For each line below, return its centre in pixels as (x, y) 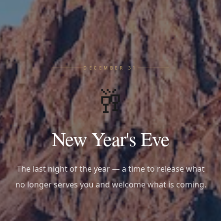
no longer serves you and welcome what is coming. (110, 184)
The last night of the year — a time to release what (110, 168)
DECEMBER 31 (110, 68)
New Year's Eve (110, 138)
